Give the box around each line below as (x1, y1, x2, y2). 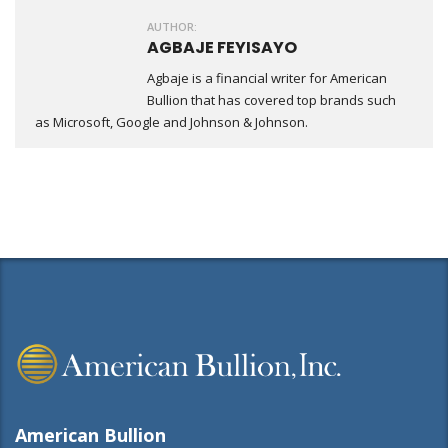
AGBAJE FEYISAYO (147, 36, 297, 59)
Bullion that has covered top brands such (147, 91, 396, 109)
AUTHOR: (147, 19, 197, 34)
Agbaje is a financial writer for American (147, 69, 387, 87)
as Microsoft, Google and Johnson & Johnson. (35, 113, 308, 131)
